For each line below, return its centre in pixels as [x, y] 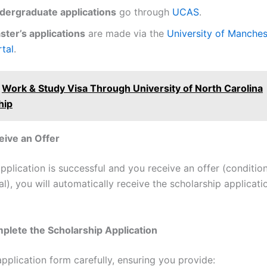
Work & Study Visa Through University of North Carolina [132, 89]
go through [144, 12]
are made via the [126, 34]
